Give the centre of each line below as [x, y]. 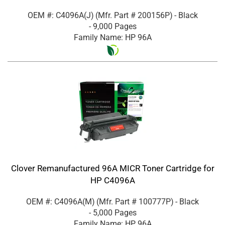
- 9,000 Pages [113, 26]
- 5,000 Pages [113, 212]
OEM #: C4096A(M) [61, 201]
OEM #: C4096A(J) [61, 15]
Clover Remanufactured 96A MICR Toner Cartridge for [113, 168]
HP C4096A [113, 180]
